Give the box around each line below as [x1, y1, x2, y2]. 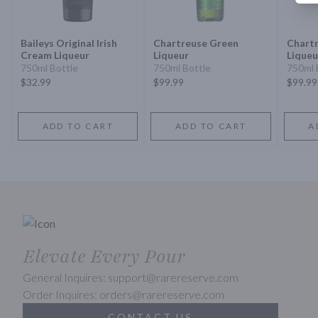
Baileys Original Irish [21, 37, 117, 50]
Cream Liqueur [21, 49, 89, 62]
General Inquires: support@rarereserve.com [23, 270, 238, 285]
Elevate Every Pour [23, 243, 185, 270]
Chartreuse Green [153, 37, 239, 50]
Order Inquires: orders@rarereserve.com [23, 287, 224, 302]
